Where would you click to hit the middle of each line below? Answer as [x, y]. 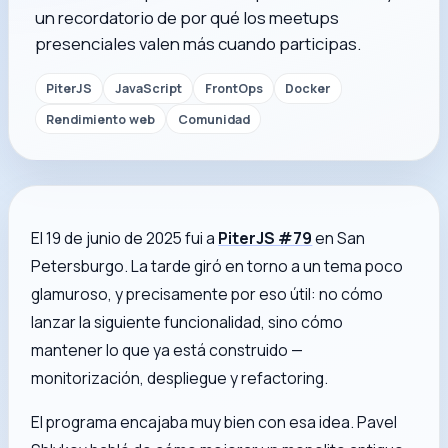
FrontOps [233, 88]
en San [339, 238]
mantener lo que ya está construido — [167, 350]
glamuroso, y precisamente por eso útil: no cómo [207, 294]
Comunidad [213, 119]
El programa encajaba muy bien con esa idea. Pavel [214, 421]
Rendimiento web [100, 119]
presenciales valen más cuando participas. [197, 44]
